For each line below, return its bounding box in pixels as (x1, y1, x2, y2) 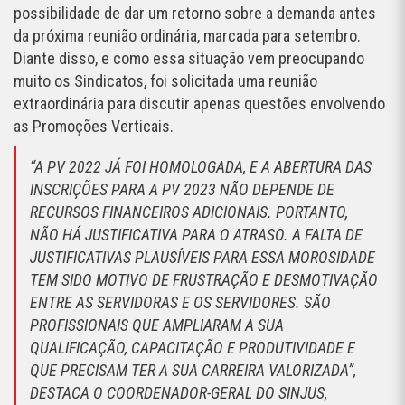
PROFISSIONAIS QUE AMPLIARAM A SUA (30, 316, 284, 335)
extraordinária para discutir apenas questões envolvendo (14, 94, 385, 114)
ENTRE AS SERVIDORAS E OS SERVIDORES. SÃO (30, 293, 331, 313)
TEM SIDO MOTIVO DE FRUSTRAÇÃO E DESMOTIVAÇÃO (30, 270, 378, 290)
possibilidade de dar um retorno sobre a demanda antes (14, 4, 376, 24)
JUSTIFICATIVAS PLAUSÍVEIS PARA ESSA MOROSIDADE (30, 248, 375, 268)
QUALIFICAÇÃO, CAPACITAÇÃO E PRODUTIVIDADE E (30, 338, 355, 358)
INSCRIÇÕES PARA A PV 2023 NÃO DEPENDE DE (30, 180, 334, 200)
